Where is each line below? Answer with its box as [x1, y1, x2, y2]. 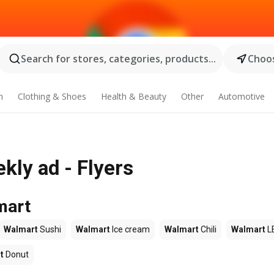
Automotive [218, 91, 265, 102]
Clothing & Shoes [18, 91, 87, 102]
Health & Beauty [100, 91, 166, 102]
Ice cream [110, 224, 150, 234]
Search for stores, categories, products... [20, 52, 216, 65]
